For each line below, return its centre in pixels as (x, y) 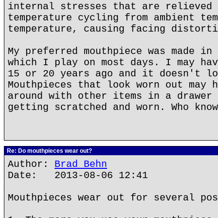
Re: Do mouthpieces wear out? (49, 151)
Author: (31, 164)
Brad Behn (81, 164)
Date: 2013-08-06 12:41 (78, 175)
